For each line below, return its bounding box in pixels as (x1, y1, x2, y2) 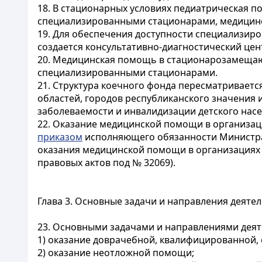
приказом (37, 130, 82, 143)
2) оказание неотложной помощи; (37, 246, 194, 259)
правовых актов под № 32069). (37, 156, 175, 169)
